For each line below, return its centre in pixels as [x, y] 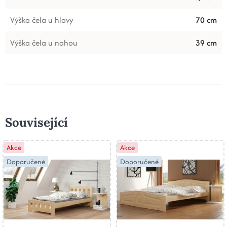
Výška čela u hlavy [42, 20]
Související [36, 122]
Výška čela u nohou [44, 43]
